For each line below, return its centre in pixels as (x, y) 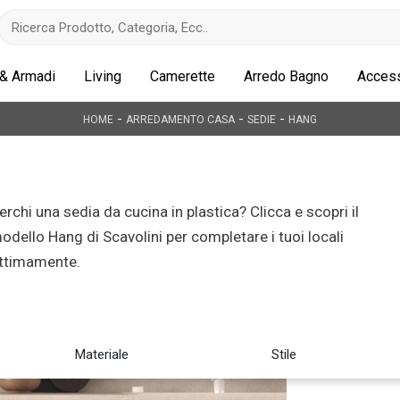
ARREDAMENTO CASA (180, 120)
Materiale (102, 354)
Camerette (183, 76)
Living (103, 76)
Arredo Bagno (286, 76)
